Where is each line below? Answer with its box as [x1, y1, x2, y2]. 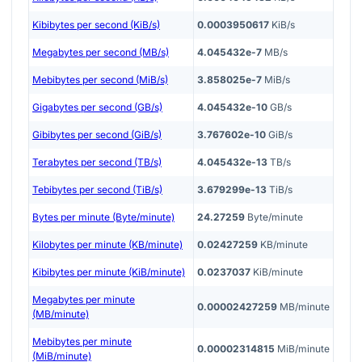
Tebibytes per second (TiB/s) [32, 183, 162, 196]
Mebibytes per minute [32, 335, 132, 347]
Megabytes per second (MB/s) [32, 45, 169, 58]
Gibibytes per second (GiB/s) [32, 128, 162, 141]
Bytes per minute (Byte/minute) [32, 210, 175, 223]
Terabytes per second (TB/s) [32, 155, 162, 168]
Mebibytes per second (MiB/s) [32, 73, 168, 86]
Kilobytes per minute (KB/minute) [32, 238, 183, 250]
